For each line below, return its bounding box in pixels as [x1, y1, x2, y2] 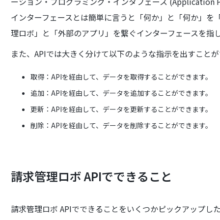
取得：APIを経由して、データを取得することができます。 [30, 72, 213, 82]
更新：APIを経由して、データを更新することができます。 [30, 104, 213, 114]
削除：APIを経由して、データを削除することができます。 [30, 120, 213, 130]
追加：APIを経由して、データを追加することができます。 [30, 88, 213, 98]
